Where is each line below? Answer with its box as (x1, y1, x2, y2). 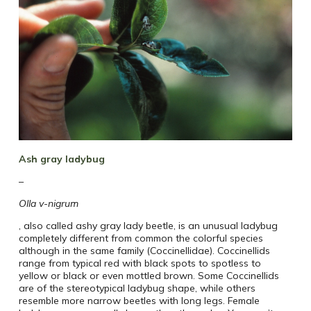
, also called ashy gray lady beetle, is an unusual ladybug (18, 219, 278, 232)
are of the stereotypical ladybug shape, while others (18, 281, 255, 294)
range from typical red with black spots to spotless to (18, 256, 261, 269)
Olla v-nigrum (18, 196, 78, 210)
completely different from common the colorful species (18, 231, 263, 244)
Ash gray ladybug (18, 152, 105, 165)
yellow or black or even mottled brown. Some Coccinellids (18, 269, 279, 282)
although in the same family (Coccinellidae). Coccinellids (18, 244, 270, 257)
